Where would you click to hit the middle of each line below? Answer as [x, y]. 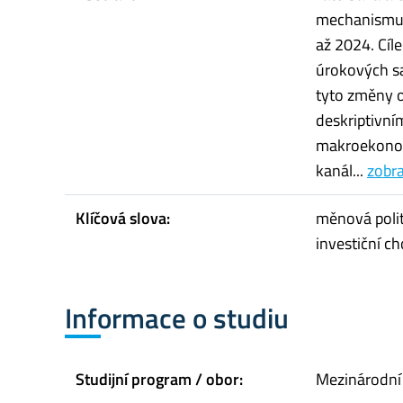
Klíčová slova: [123, 219]
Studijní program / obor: [159, 379]
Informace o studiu [177, 318]
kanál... [341, 171]
